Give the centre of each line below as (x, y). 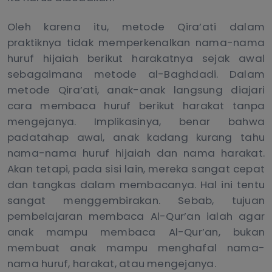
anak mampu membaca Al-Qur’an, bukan (136, 232)
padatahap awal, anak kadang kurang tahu (136, 138)
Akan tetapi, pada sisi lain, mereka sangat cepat (136, 169)
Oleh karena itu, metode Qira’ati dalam (136, 27)
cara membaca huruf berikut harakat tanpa (136, 106)
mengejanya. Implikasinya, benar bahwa (136, 122)
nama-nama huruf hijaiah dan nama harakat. (136, 153)
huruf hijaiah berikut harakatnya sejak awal (136, 59)
